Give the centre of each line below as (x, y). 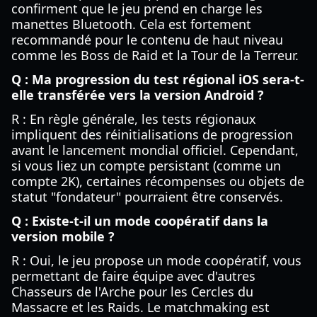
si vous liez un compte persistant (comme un (146, 166)
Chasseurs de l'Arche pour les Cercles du (132, 292)
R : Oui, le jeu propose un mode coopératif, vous (156, 260)
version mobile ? (63, 236)
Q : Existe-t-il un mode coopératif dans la (140, 221)
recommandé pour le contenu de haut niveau (147, 40)
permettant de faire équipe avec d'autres (133, 276)
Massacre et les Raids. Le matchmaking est (140, 307)
